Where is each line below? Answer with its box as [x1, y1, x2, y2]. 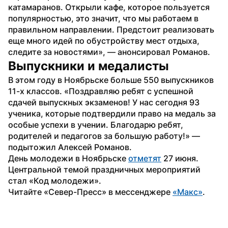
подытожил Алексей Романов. [8, 141, 132, 152]
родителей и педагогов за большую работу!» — [8, 130, 200, 141]
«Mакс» [173, 186, 203, 197]
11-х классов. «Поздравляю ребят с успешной [8, 85, 193, 96]
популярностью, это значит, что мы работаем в [8, 13, 198, 23]
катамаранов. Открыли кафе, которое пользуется [8, 2, 210, 12]
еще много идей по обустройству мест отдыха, [8, 35, 199, 46]
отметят [128, 153, 161, 163]
